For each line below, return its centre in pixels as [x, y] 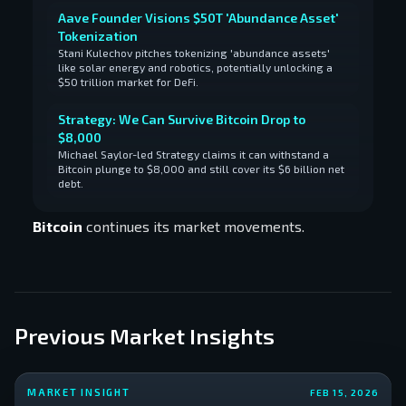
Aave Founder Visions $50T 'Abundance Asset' [198, 18]
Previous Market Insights [145, 336]
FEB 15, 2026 [344, 392]
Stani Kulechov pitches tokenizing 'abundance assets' [194, 53]
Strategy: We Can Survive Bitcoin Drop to [182, 119]
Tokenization [98, 36]
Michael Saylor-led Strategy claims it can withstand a [193, 154]
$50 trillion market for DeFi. [128, 82]
